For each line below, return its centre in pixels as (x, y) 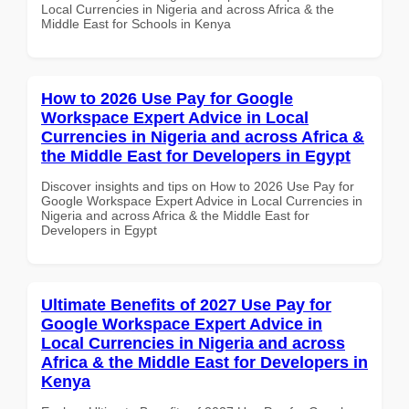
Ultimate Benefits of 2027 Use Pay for (186, 304)
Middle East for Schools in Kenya (136, 23)
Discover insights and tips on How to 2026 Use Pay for (198, 186)
